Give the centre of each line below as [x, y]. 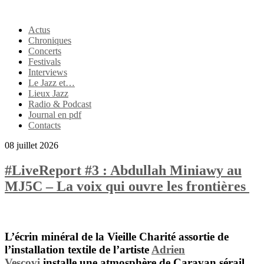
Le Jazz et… [52, 83]
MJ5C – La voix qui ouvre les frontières [127, 186]
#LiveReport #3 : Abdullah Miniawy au [123, 170]
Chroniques [50, 40]
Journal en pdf [55, 115]
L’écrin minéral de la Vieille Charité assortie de [117, 236]
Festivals [44, 62]
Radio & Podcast [60, 104]
